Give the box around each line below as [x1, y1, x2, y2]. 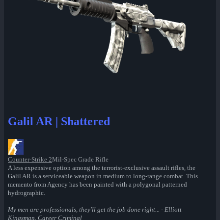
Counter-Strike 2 [8, 156, 52, 164]
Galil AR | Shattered [8, 115, 110, 128]
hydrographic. [8, 189, 45, 197]
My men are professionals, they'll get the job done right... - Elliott [8, 206, 182, 214]
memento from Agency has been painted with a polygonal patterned [8, 181, 187, 189]
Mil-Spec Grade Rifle [52, 156, 109, 164]
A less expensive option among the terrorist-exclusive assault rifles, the [8, 164, 195, 172]
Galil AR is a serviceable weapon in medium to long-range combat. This [8, 172, 198, 180]
